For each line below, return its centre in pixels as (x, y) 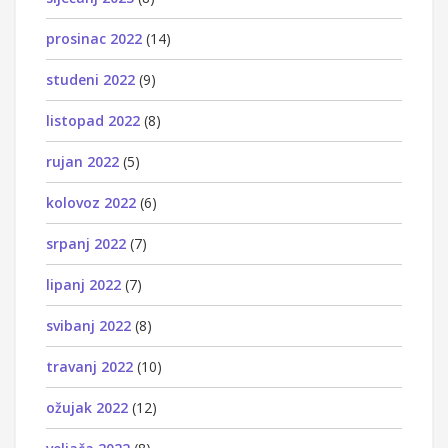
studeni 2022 (90, 79)
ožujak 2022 (87, 407)
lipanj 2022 (83, 284)
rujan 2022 (82, 161)
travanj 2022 (89, 366)
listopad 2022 (93, 120)
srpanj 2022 (86, 243)
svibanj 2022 (88, 325)
